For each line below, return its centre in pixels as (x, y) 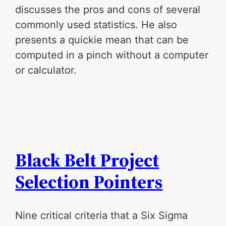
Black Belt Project (87, 160)
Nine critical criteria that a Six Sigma (102, 215)
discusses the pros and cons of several (108, 9)
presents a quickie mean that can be (102, 40)
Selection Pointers (89, 182)
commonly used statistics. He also (96, 24)
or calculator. (46, 70)
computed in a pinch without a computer (112, 55)
